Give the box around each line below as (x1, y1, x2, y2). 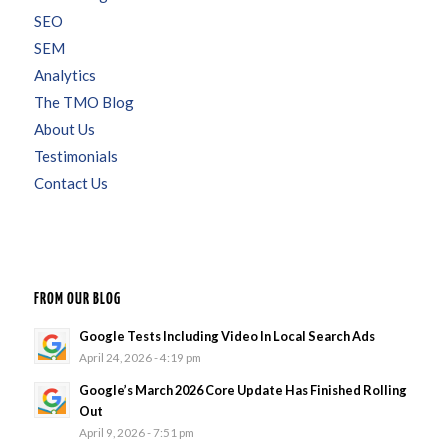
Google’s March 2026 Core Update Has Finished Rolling (78, 381, 407, 398)
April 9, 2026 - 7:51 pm (78, 424, 194, 439)
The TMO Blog (33, 92, 134, 111)
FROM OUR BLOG (33, 291, 121, 307)
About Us (33, 119, 95, 138)
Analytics (33, 65, 96, 84)
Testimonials (33, 146, 118, 165)
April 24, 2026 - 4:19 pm (78, 349, 201, 364)
